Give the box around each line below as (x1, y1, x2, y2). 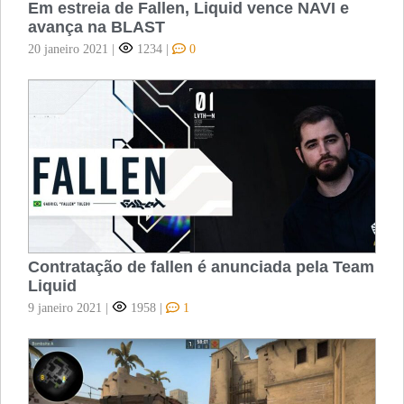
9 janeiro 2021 (28, 300, 103, 316)
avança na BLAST (28, 18, 166, 37)
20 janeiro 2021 (28, 41, 109, 57)
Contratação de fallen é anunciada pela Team (28, 258, 375, 277)
